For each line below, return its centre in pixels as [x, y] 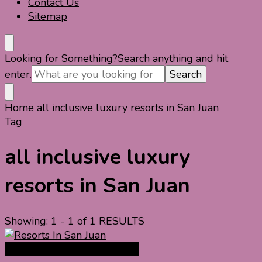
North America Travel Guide [72, 249]
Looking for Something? [61, 58]
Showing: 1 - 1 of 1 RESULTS [75, 221]
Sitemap [48, 16]
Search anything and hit [173, 58]
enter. [18, 74]
